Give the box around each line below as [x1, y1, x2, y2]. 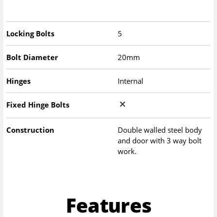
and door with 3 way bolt [118, 135, 202, 145]
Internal [118, 76, 144, 86]
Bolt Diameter [6, 52, 59, 62]
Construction [6, 124, 55, 135]
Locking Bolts [6, 28, 55, 38]
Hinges [6, 76, 31, 86]
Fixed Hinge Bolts [6, 99, 70, 109]
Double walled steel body [118, 124, 202, 135]
